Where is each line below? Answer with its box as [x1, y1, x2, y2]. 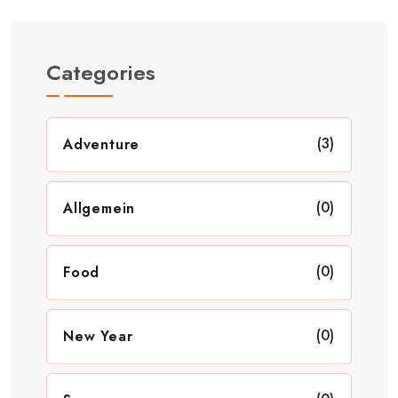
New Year [63, 325, 133, 346]
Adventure [63, 133, 140, 155]
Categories [46, 56, 155, 88]
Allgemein [63, 197, 136, 219]
